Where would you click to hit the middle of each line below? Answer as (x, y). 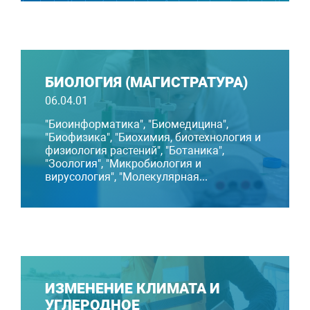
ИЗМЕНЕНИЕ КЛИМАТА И (133, 289)
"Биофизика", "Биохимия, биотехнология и (153, 138)
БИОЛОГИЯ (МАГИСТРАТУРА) (146, 83)
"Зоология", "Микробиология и (123, 164)
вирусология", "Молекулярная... (126, 177)
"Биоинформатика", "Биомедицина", (137, 125)
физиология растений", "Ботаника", (135, 151)
